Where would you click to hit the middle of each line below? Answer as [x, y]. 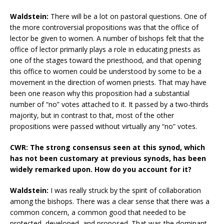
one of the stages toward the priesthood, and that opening [105, 60]
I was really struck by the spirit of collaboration [125, 190]
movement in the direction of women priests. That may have [108, 82]
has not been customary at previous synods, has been [108, 158]
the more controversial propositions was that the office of [104, 27]
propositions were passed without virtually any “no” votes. [103, 126]
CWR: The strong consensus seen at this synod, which [107, 147]
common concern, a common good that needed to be [98, 212]
